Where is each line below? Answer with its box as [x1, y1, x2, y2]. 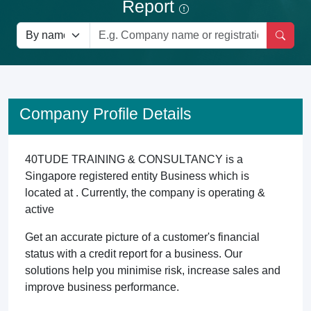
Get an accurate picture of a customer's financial [25, 231, 260, 243]
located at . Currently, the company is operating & [25, 187, 265, 199]
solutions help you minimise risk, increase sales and [25, 264, 280, 276]
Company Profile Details [19, 105, 192, 123]
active [25, 203, 54, 215]
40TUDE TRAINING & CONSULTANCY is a [25, 153, 243, 165]
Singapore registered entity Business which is [25, 170, 249, 182]
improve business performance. [25, 281, 179, 293]
